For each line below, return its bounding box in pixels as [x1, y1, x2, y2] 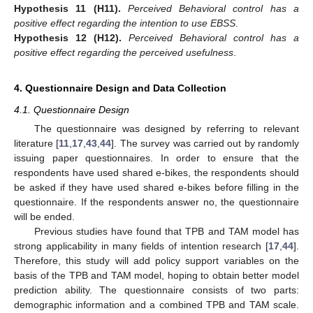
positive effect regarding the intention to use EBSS [14, 17, 235, 29]
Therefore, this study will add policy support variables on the [14, 255, 299, 267]
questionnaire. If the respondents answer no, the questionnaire [14, 196, 299, 208]
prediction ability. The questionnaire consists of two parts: [14, 284, 299, 296]
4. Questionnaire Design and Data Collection [14, 82, 226, 94]
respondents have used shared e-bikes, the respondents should [14, 167, 299, 179]
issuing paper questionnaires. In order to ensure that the [14, 152, 299, 164]
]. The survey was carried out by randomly [111, 138, 299, 150]
